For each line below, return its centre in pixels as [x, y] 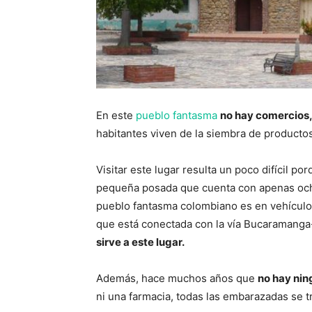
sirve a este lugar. [140, 242]
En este [116, 116]
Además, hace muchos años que [177, 279]
